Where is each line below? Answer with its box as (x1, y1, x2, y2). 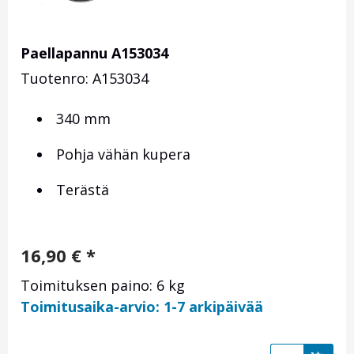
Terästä (52, 180, 109, 200)
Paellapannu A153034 (21, 43, 168, 63)
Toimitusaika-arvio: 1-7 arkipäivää (21, 297, 263, 317)
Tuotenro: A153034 (21, 69, 149, 88)
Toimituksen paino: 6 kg (21, 276, 185, 296)
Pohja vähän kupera (52, 145, 190, 164)
